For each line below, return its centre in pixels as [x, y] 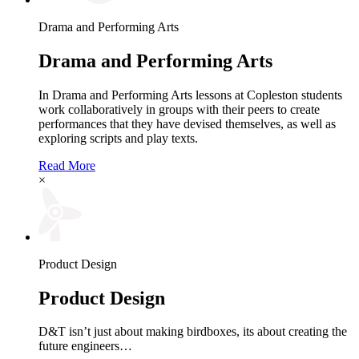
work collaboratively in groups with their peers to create [179, 109]
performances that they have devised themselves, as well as [187, 123]
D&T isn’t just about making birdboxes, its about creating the [193, 332]
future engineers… [85, 346]
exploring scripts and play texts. [118, 138]
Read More [67, 165]
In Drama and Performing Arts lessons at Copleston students [190, 95]
